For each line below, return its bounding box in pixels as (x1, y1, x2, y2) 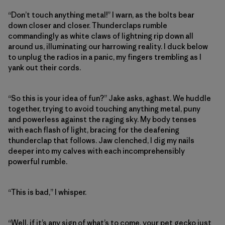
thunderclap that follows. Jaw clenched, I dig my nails (8, 135, 194, 145)
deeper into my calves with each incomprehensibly (8, 146, 185, 156)
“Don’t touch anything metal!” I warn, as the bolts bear (8, 10, 194, 20)
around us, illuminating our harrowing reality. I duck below (8, 41, 208, 51)
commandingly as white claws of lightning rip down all (8, 31, 193, 41)
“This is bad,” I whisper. (8, 187, 86, 197)
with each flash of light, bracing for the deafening (8, 125, 179, 135)
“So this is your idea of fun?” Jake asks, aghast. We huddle (8, 93, 211, 103)
